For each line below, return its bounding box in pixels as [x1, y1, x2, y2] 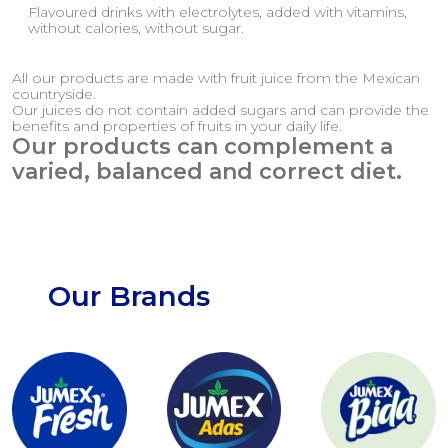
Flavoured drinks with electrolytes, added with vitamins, [28, 3, 407, 21]
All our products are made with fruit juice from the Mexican [12, 69, 420, 87]
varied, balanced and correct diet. [12, 158, 402, 185]
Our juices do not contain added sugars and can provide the [12, 101, 429, 119]
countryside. [12, 85, 96, 103]
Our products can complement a [12, 133, 393, 160]
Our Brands [48, 279, 210, 313]
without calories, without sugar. [28, 19, 244, 37]
